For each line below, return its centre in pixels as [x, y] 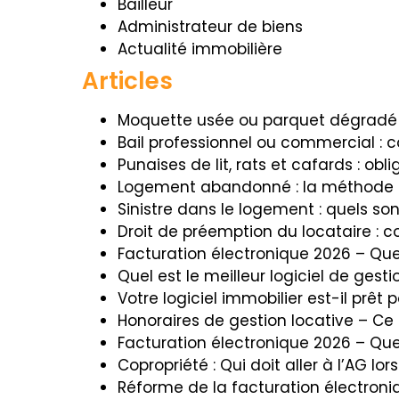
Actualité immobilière [200, 49]
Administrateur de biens [210, 27]
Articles [127, 81]
